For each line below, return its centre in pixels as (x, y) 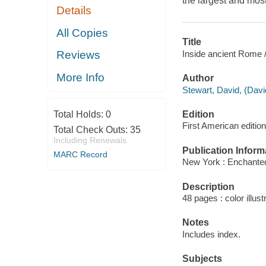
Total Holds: (79, 115)
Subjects (202, 259)
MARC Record (80, 155)
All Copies (83, 33)
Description (208, 186)
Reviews (79, 55)
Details (74, 11)
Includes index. (211, 234)
